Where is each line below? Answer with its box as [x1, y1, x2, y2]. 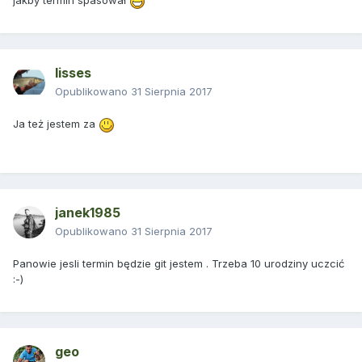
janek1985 [55, 204, 120, 221]
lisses [55, 65, 91, 82]
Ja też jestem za [13, 117, 99, 131]
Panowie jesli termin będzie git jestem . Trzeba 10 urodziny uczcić [13, 257, 344, 271]
